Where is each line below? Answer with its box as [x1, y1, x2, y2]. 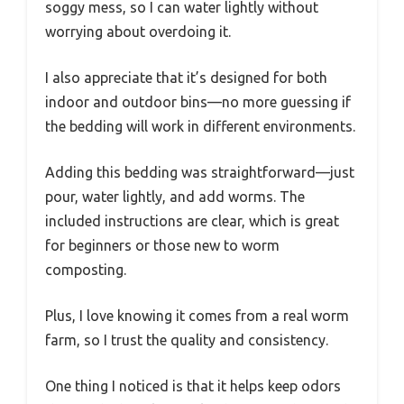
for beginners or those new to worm [45, 237, 280, 254]
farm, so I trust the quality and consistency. [45, 332, 328, 349]
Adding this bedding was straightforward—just [45, 164, 354, 181]
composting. [45, 262, 126, 279]
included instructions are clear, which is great [45, 213, 339, 230]
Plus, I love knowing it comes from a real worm [45, 308, 349, 325]
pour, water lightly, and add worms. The [45, 188, 305, 206]
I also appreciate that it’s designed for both [45, 69, 327, 87]
